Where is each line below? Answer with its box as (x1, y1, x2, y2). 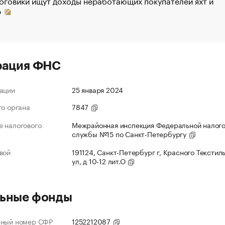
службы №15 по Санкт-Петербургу (72, 128, 188, 140)
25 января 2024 (72, 84, 124, 95)
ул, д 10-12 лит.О (72, 155, 128, 167)
